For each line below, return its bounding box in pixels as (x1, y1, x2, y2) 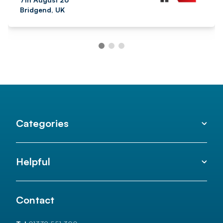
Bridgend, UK (20, 5, 65, 14)
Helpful (16, 155, 50, 168)
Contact (16, 193, 54, 206)
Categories (16, 116, 69, 129)
